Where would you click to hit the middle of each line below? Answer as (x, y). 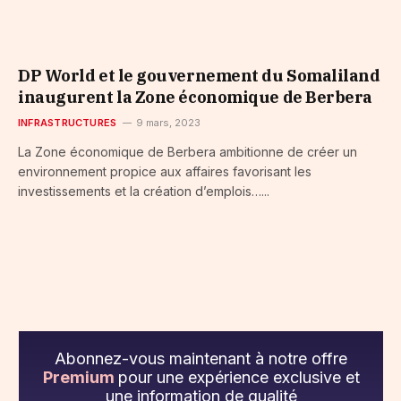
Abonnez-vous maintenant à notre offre (201, 359)
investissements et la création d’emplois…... (144, 192)
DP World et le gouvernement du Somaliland (199, 76)
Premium (80, 378)
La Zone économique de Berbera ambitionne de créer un (188, 152)
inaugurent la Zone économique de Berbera (195, 98)
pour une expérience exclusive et (239, 378)
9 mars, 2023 (169, 123)
